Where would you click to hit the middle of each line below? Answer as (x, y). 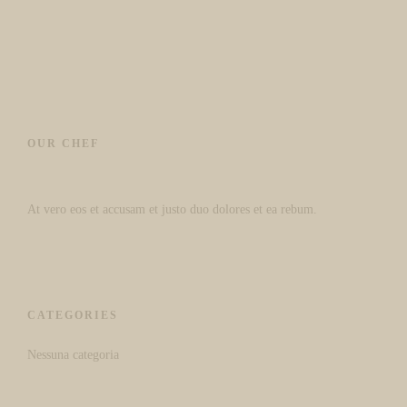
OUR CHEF (63, 144)
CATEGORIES (73, 315)
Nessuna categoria (73, 355)
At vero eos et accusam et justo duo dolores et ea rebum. (172, 209)
